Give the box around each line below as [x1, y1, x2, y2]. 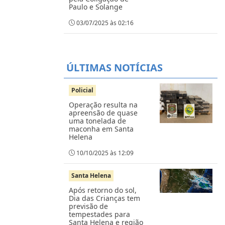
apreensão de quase [69, 107, 138, 118]
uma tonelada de [69, 116, 126, 126]
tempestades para [69, 209, 130, 219]
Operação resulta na [69, 99, 138, 109]
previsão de [69, 201, 108, 211]
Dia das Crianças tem [69, 193, 140, 203]
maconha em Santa [69, 124, 134, 134]
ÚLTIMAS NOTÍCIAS [66, 60, 163, 74]
